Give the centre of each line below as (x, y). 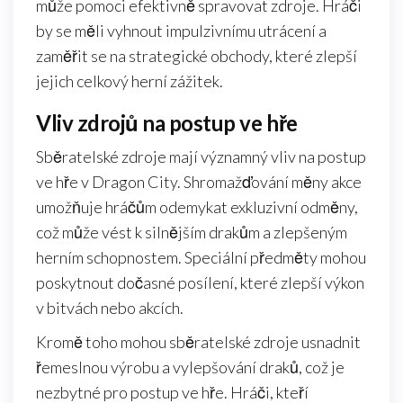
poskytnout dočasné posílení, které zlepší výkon (200, 283)
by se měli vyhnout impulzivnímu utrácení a (181, 31)
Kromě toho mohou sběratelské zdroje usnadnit (198, 342)
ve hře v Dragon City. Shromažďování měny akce (199, 182)
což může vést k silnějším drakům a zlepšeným (192, 233)
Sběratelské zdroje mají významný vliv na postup (201, 157)
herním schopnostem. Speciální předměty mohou (201, 258)
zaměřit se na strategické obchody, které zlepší (197, 56)
